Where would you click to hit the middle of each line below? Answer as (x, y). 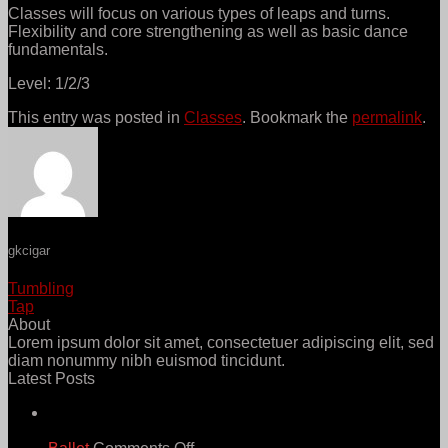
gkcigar (29, 251)
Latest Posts (51, 379)
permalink (387, 117)
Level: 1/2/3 (49, 83)
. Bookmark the (297, 117)
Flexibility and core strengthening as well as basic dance (208, 31)
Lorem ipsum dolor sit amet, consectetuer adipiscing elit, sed (221, 343)
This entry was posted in (96, 117)
